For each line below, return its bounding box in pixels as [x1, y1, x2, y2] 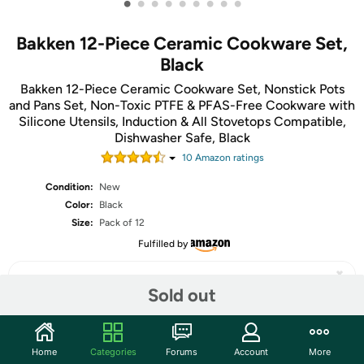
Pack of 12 [99, 217, 145, 228]
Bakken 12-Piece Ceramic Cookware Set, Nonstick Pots [19, 81, 344, 97]
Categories [89, 345, 136, 357]
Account [233, 345, 268, 357]
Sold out [148, 284, 216, 306]
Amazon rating [192, 152, 259, 163]
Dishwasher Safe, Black [114, 130, 250, 145]
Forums [166, 345, 198, 357]
